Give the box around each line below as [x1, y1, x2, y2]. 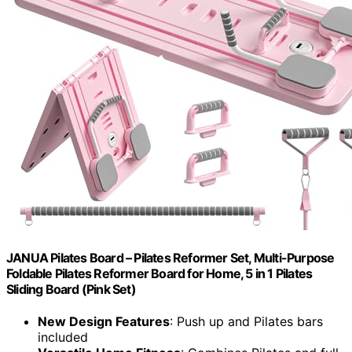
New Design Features [38, 313, 170, 330]
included [38, 329, 88, 346]
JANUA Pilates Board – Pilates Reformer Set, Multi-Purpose [6, 249, 335, 266]
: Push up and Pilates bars [170, 313, 323, 330]
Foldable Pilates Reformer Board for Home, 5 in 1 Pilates [6, 265, 313, 281]
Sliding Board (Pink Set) [6, 280, 136, 297]
